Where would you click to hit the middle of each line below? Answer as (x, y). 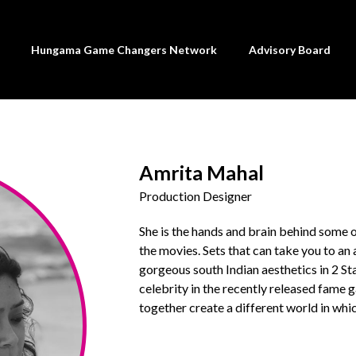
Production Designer (195, 196)
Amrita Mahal (201, 173)
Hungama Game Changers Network (124, 49)
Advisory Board (289, 49)
